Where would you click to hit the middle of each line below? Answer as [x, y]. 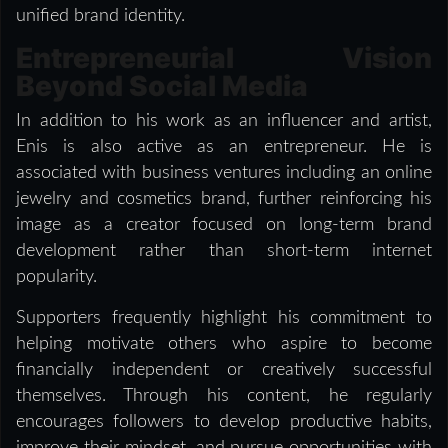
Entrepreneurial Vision [224, 57]
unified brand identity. [100, 15]
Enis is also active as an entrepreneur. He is [224, 146]
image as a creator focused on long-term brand [224, 224]
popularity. [56, 276]
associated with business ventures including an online [224, 172]
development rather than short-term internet [224, 250]
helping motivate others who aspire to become [224, 343]
